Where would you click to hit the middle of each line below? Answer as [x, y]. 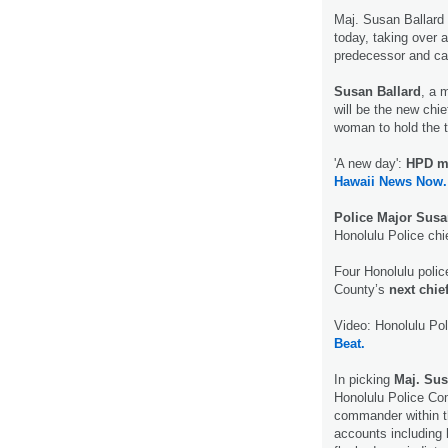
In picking [364, 380]
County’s [361, 290]
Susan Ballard [377, 92]
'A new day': [370, 164]
